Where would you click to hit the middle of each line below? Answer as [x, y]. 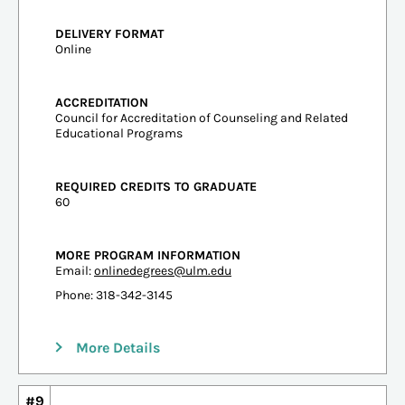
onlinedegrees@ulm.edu [163, 270]
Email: [75, 270]
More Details [118, 347]
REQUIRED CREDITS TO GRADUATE [156, 186]
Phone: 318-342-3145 [114, 295]
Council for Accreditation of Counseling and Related [202, 118]
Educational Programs [119, 133]
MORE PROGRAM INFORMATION [148, 255]
